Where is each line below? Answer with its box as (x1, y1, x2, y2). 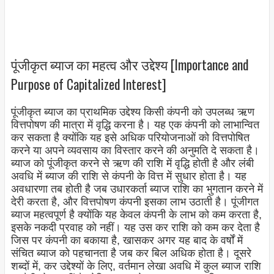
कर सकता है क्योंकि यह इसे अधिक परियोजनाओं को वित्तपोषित (10, 131, 250, 144)
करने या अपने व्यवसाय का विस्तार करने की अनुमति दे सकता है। (10, 144, 259, 157)
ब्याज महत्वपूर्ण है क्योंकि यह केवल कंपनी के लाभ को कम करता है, (10, 209, 262, 221)
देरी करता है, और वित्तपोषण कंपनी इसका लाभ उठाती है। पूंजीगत (10, 196, 259, 209)
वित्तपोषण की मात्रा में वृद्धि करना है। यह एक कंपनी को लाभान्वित (10, 119, 259, 131)
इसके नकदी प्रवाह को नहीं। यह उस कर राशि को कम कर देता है (10, 221, 260, 234)
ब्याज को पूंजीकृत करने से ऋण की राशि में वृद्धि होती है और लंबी (10, 157, 254, 170)
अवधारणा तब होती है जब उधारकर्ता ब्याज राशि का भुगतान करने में (10, 183, 263, 196)
